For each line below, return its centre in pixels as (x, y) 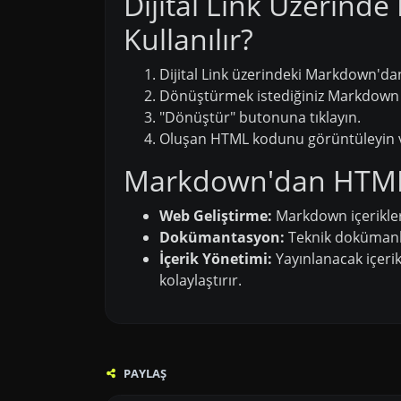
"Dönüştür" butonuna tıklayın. (260, 117)
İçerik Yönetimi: (216, 258)
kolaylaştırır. (200, 280)
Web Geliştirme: (216, 215)
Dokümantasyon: (222, 237)
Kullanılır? (188, 38)
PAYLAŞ (144, 373)
